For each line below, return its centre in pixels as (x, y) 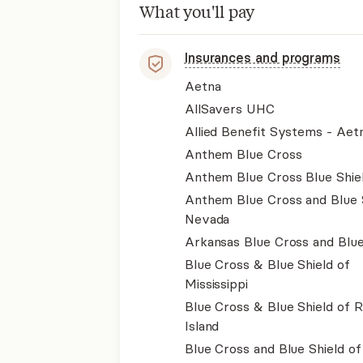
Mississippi (216, 284)
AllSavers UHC (229, 109)
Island (202, 326)
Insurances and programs (262, 58)
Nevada (207, 219)
